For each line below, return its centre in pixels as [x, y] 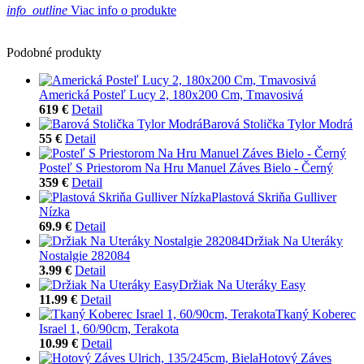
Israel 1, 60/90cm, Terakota [109, 328]
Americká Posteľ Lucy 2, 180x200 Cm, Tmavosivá [171, 94]
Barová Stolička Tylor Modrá [277, 123]
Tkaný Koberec [316, 314]
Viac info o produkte [122, 10]
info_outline [37, 10]
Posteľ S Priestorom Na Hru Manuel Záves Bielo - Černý [186, 167]
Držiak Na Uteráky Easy [242, 284]
